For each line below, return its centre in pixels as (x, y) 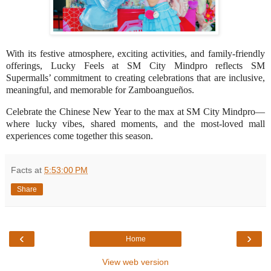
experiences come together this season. (80, 136)
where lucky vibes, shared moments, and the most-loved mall (135, 124)
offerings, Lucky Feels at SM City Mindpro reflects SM (135, 66)
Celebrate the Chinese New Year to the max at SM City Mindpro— (135, 112)
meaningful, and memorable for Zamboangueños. (100, 90)
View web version (135, 262)
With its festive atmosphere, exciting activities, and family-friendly (135, 54)
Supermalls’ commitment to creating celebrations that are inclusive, (135, 78)
